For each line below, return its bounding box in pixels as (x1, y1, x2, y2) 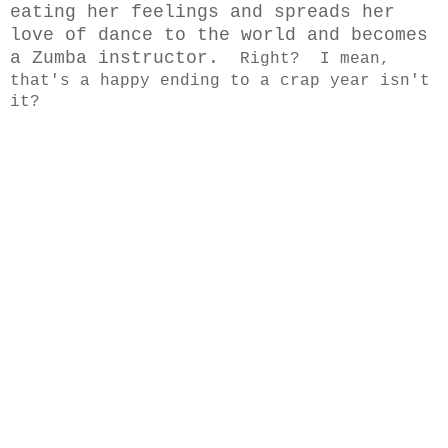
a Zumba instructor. (10, 47, 230, 68)
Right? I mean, (230, 49, 390, 68)
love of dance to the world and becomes (10, 24, 428, 45)
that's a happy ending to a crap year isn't (10, 71, 430, 90)
